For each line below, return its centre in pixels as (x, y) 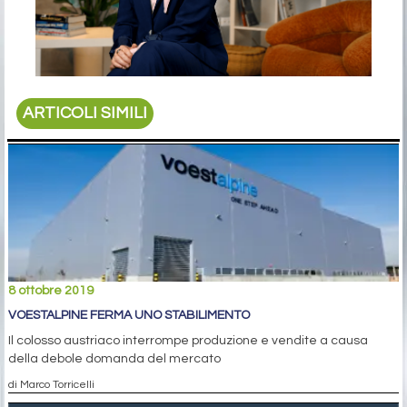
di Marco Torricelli (51, 384)
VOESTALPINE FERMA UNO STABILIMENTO (129, 315)
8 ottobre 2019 (51, 290)
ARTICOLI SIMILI (85, 114)
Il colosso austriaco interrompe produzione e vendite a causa (188, 340)
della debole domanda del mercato (114, 358)
